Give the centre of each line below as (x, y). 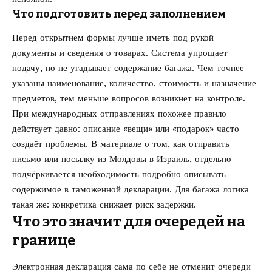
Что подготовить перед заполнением (119, 14)
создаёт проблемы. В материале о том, (93, 144)
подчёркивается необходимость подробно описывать (119, 175)
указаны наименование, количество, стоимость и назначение (134, 83)
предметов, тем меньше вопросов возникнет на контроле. (129, 99)
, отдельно (210, 159)
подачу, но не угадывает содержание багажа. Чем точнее (128, 68)
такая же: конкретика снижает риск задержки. (104, 205)
